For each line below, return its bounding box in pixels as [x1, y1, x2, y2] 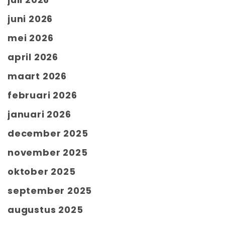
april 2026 [8, 50, 58, 63]
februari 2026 [8, 88, 77, 101]
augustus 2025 [8, 203, 83, 216]
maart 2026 [8, 69, 67, 82]
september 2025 [8, 184, 92, 197]
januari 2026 [8, 107, 71, 121]
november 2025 [8, 146, 88, 159]
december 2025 [8, 127, 88, 140]
